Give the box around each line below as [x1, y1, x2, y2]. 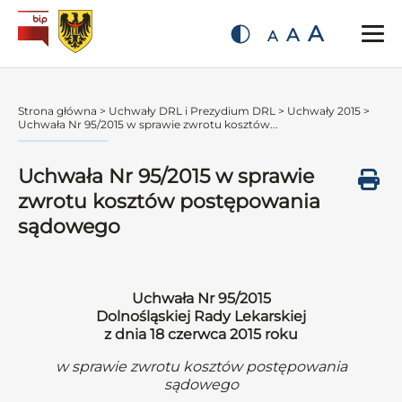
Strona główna [18, 104, 97, 118]
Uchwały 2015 [287, 104, 361, 118]
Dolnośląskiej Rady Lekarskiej [96, 308, 306, 325]
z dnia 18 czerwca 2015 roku [104, 326, 298, 343]
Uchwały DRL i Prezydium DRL [109, 104, 275, 118]
